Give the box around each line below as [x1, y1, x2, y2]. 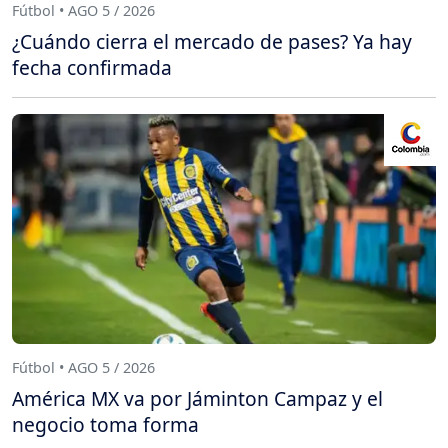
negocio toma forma [12, 411, 199, 439]
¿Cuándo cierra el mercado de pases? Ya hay [12, 28, 412, 56]
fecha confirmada [12, 54, 172, 82]
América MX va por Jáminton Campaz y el [12, 385, 383, 413]
